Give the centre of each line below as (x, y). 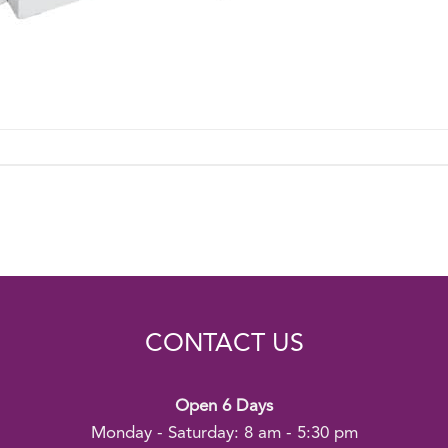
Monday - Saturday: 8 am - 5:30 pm (224, 434)
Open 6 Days (224, 407)
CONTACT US (224, 345)
